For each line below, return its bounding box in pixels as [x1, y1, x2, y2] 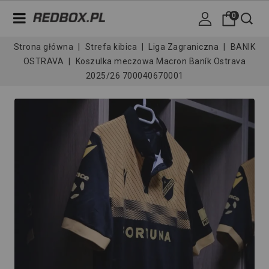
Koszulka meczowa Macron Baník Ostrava [75, 56, 246, 66]
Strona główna [13, 42, 74, 52]
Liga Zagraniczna [148, 42, 219, 52]
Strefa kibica [85, 42, 138, 52]
